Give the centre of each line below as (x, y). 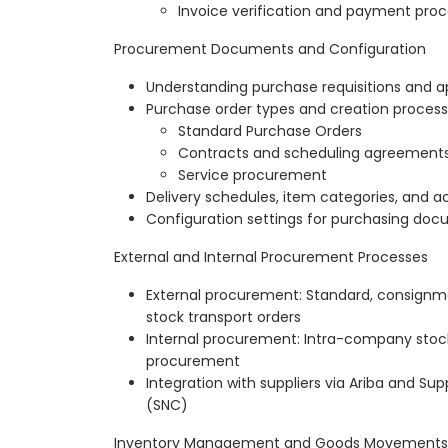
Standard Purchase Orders (270, 131)
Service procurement (252, 175)
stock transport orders (223, 317)
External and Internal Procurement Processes (271, 257)
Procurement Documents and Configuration (270, 49)
